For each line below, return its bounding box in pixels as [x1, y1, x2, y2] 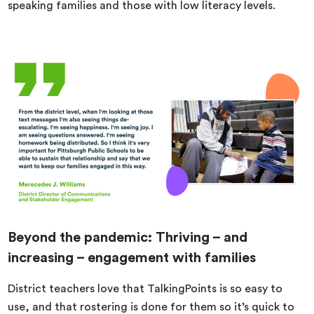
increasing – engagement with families [8, 250, 257, 265]
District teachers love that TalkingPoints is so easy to [8, 282, 283, 294]
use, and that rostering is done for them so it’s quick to [8, 301, 295, 313]
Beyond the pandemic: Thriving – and [8, 230, 248, 245]
